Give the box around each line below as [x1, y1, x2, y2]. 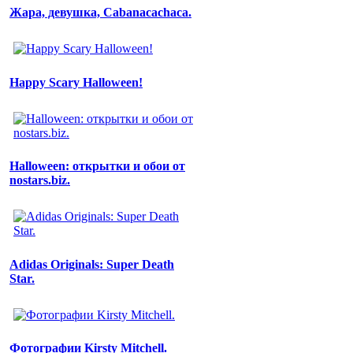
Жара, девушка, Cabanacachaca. [9, 6, 191, 20]
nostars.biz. [9, 173, 70, 188]
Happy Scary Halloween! [9, 75, 143, 89]
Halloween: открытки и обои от [9, 159, 185, 173]
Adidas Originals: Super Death [9, 257, 174, 271]
